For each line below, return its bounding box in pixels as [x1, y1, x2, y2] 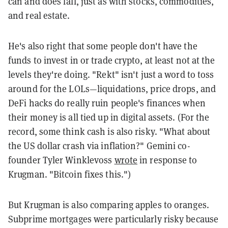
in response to [137, 154, 197, 166]
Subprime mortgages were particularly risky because [8, 213, 219, 225]
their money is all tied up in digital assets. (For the [8, 111, 210, 123]
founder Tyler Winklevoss [8, 154, 115, 166]
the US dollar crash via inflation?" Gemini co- [8, 139, 190, 152]
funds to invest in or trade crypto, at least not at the [8, 54, 215, 66]
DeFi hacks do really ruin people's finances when [8, 97, 206, 109]
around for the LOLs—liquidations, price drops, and [8, 82, 216, 95]
